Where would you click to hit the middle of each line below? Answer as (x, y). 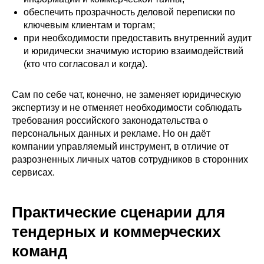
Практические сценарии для (118, 212)
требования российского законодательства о (110, 121)
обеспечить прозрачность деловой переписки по (129, 12)
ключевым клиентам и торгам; (89, 25)
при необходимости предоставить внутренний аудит (138, 38)
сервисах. (33, 173)
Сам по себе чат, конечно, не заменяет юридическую (126, 95)
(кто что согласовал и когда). (85, 64)
